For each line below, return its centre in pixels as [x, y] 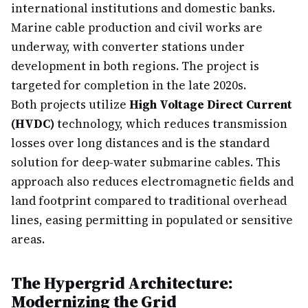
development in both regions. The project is [135, 66]
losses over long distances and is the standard [140, 143]
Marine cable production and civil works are [137, 27]
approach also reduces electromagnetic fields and [152, 181]
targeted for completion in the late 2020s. [129, 85]
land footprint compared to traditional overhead [149, 201]
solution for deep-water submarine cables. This [146, 162]
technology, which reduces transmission [171, 124]
